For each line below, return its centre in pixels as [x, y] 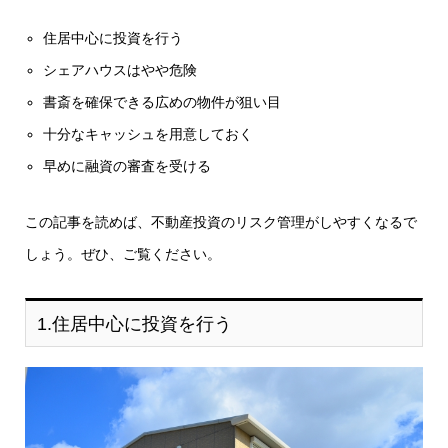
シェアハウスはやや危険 [120, 69]
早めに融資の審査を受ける [127, 165]
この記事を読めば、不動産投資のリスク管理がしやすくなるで [221, 221]
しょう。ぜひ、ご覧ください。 [123, 253]
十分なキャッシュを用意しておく [148, 133]
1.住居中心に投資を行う [134, 323]
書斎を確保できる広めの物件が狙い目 [162, 101]
